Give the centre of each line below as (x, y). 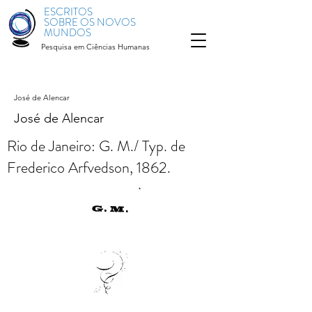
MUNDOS (68, 33)
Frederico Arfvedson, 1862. (89, 167)
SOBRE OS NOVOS (90, 22)
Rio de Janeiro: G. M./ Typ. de (96, 146)
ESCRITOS (68, 12)
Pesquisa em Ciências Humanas (95, 47)
